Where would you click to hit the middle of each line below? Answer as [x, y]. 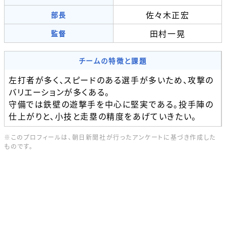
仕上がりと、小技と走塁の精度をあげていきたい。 [103, 116]
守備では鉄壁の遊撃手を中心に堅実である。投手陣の [111, 104]
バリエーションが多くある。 [59, 92]
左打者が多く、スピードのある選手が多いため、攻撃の [111, 79]
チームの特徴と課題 [113, 60]
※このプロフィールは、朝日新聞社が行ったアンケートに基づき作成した [110, 137]
